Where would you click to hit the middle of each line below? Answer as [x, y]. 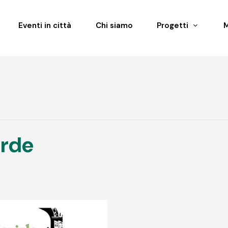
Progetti [173, 25]
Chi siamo [114, 25]
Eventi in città [45, 25]
